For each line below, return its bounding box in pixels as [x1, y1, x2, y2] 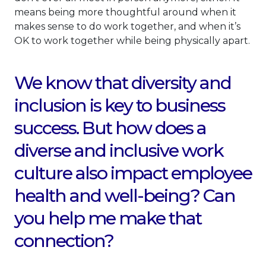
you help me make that [14, 207, 201, 230]
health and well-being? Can [14, 185, 235, 207]
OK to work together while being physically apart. [14, 35, 250, 47]
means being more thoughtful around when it [14, 7, 236, 18]
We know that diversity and [14, 72, 231, 94]
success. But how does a [14, 117, 206, 140]
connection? [14, 230, 113, 252]
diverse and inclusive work [14, 140, 223, 162]
